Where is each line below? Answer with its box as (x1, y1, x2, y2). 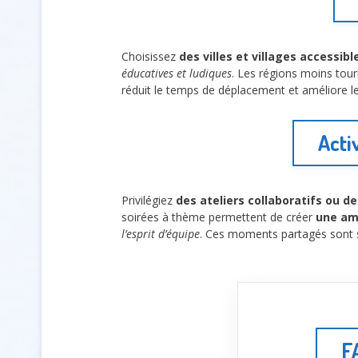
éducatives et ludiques (121, 66, 232, 82)
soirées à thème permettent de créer (121, 209, 316, 225)
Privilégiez (121, 192, 176, 208)
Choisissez (121, 49, 179, 65)
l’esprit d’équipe (121, 225, 200, 241)
